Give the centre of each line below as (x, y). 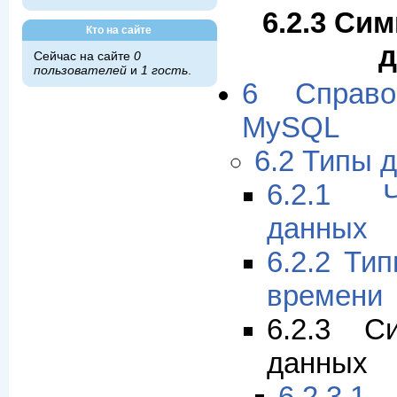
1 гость (164, 70)
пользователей (80, 70)
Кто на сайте (118, 30)
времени (324, 296)
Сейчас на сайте (83, 56)
